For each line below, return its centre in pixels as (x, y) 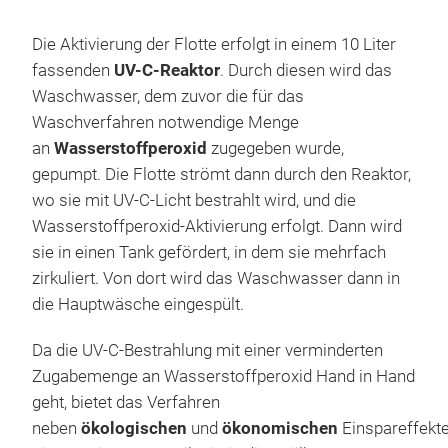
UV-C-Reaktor (167, 71)
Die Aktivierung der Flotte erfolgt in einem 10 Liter (214, 45)
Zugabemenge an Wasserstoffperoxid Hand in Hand (223, 377)
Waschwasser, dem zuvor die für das (168, 97)
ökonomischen (280, 429)
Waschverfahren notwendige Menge (165, 123)
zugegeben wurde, (275, 149)
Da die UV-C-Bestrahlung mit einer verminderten (207, 351)
